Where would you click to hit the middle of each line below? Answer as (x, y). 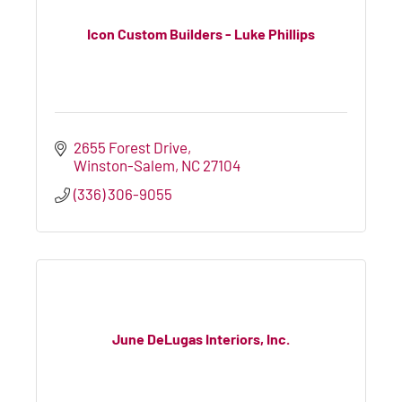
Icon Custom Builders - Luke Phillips (201, 34)
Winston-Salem (125, 165)
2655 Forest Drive (131, 147)
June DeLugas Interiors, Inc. (201, 339)
